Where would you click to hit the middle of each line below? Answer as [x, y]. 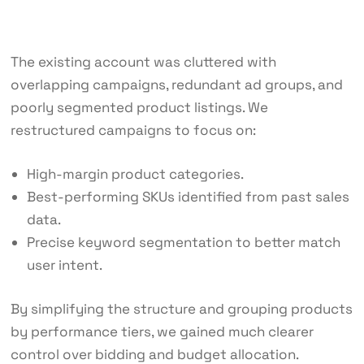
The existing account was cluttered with [143, 62]
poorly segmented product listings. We [139, 108]
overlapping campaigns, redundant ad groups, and [176, 85]
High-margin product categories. [135, 174]
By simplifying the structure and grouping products [181, 308]
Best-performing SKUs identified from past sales [188, 197]
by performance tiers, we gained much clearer [162, 331]
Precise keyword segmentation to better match [183, 243]
